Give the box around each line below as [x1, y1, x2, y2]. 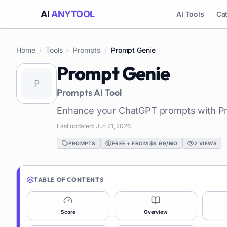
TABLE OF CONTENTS [34, 176, 104, 183]
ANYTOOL [51, 9, 95, 19]
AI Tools [176, 10, 204, 18]
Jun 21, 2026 [95, 122, 131, 130]
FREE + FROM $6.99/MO [111, 140, 178, 146]
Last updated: [57, 122, 96, 130]
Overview [143, 209, 168, 215]
